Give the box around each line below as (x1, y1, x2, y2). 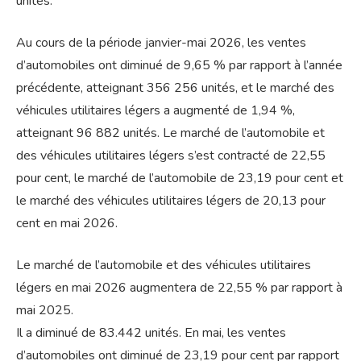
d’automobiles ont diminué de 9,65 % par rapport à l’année (16, 56, 342, 75)
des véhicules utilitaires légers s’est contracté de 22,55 (16, 147, 326, 165)
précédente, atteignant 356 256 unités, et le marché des (16, 79, 334, 98)
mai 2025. (16, 301, 73, 320)
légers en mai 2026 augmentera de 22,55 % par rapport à (16, 279, 342, 297)
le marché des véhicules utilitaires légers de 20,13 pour (16, 192, 326, 210)
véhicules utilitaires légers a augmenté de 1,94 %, (16, 102, 295, 120)
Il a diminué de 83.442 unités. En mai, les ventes (16, 324, 286, 342)
